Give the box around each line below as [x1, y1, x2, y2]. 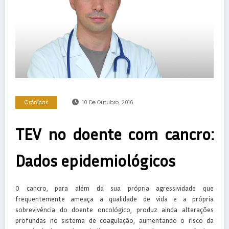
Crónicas [24, 98, 49, 106]
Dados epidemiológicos [15, 150, 175, 170]
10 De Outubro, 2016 [82, 98, 133, 106]
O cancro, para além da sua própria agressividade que [15, 184, 214, 192]
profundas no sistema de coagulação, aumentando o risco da [15, 216, 214, 224]
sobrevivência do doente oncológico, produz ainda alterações [15, 205, 214, 214]
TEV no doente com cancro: [15, 124, 214, 144]
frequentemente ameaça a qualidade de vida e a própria [15, 194, 214, 203]
